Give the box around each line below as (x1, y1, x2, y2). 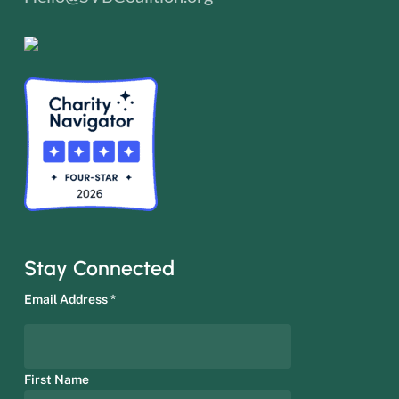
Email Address (23, 291, 110, 306)
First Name (23, 371, 89, 387)
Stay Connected (23, 255, 175, 281)
